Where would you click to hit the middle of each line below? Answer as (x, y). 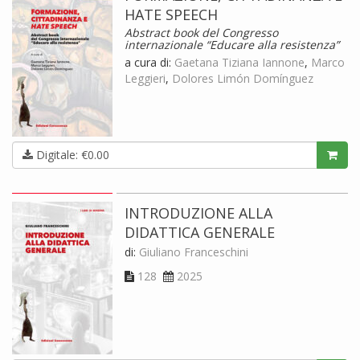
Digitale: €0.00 (71, 154)
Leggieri (145, 78)
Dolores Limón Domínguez (243, 78)
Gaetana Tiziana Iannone (239, 62)
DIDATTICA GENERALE (200, 232)
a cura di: (149, 62)
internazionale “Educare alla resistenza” (232, 44)
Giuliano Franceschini (194, 252)
